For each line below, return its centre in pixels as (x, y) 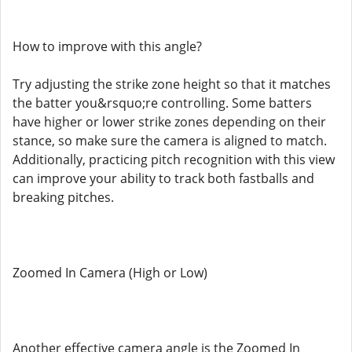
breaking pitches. (63, 197)
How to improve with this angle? (107, 46)
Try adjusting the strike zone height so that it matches (172, 84)
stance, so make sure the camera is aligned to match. (170, 141)
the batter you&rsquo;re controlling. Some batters (162, 103)
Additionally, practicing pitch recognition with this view (174, 159)
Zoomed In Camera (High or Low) (110, 273)
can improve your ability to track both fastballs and (163, 178)
